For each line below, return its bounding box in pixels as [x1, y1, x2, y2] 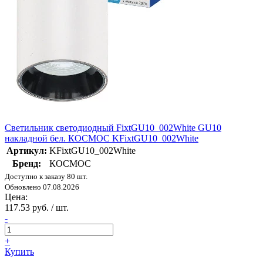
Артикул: [6, 146, 47, 156]
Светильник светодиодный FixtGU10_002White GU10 [5, 123, 221, 133]
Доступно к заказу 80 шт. [5, 172, 87, 181]
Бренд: [12, 159, 41, 169]
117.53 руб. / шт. [5, 203, 69, 213]
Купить [5, 247, 34, 257]
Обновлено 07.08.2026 [5, 183, 79, 192]
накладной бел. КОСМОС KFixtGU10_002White [5, 133, 198, 144]
